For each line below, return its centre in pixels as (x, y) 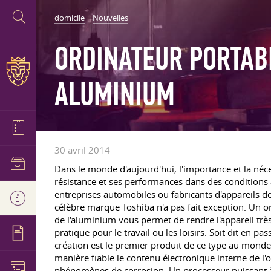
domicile (70, 18)
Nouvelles (110, 18)
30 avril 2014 (82, 150)
